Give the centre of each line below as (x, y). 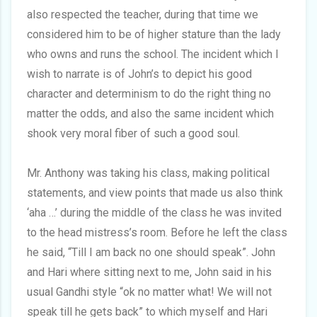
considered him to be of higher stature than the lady (154, 34)
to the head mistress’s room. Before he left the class (157, 232)
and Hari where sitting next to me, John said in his (149, 272)
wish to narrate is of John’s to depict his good (139, 74)
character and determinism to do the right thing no (149, 94)
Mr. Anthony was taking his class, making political (148, 173)
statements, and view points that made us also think (155, 193)
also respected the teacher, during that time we (143, 15)
